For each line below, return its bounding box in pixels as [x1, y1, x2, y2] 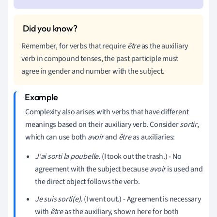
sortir [180, 119, 197, 130]
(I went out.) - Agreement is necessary [82, 193, 201, 204]
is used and [166, 163, 203, 174]
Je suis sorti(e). [35, 193, 83, 204]
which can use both [25, 131, 88, 142]
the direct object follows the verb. [35, 176, 140, 187]
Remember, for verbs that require [21, 40, 127, 51]
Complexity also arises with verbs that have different [25, 106, 189, 117]
